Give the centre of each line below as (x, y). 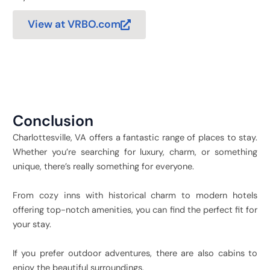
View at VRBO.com (74, 24)
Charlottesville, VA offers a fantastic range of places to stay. (135, 137)
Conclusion (53, 121)
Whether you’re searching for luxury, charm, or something (135, 152)
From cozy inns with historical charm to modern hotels (135, 195)
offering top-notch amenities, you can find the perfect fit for (135, 210)
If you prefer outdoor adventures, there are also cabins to (135, 253)
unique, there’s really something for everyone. (103, 166)
